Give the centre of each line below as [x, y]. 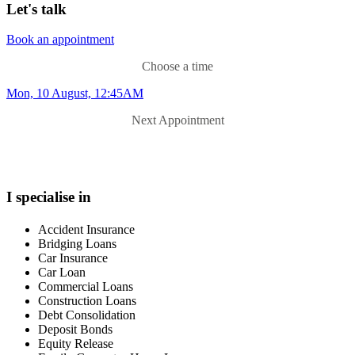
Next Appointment [177, 120]
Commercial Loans [86, 287]
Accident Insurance [86, 230]
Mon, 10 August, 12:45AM [75, 94]
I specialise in [49, 197]
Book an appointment [60, 40]
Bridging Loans [77, 244]
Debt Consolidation [87, 315]
